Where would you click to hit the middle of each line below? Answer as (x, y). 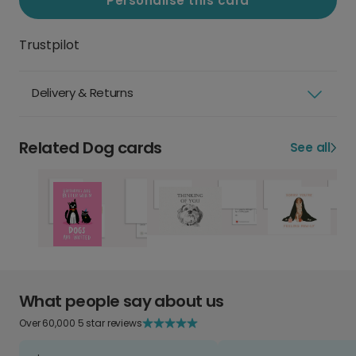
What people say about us (122, 301)
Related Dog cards (91, 148)
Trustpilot (49, 45)
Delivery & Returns (83, 93)
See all (310, 148)
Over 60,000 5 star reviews (81, 323)
